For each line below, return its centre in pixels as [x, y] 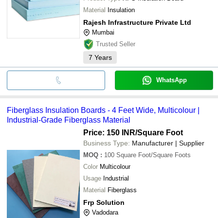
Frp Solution [104, 202]
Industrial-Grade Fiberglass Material [69, 120]
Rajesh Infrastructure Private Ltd [137, 22]
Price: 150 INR [109, 132]
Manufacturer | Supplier [168, 143]
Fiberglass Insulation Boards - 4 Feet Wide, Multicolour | [103, 110]
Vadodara [105, 212]
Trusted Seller [116, 44]
